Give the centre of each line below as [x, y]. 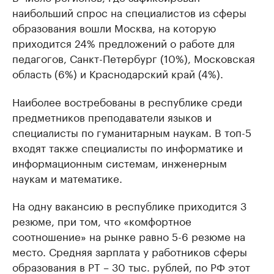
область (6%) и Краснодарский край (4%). [118, 73]
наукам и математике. [67, 177]
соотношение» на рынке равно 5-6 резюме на [129, 235]
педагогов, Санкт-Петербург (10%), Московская [134, 57]
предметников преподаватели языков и [112, 116]
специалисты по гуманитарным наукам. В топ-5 [132, 131]
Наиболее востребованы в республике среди [127, 101]
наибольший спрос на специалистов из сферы [129, 12]
